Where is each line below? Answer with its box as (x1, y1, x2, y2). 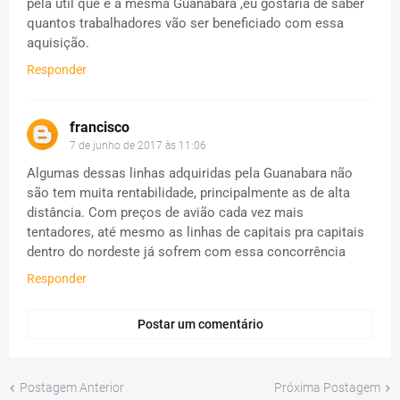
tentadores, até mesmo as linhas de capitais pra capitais (27, 224, 364, 241)
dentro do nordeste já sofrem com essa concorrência (27, 244, 346, 261)
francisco (70, 119, 129, 137)
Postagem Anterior (20, 380, 124, 396)
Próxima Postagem (274, 380, 380, 396)
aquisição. (27, 35, 89, 52)
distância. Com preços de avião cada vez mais (27, 204, 304, 221)
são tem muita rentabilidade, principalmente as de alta (27, 185, 350, 202)
